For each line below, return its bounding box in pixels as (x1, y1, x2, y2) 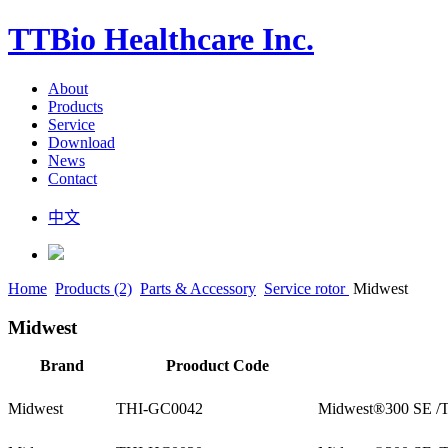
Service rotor (264, 279, 349, 297)
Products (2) (55, 279, 132, 297)
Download (48, 133, 115, 151)
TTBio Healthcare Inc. (8, 21, 314, 58)
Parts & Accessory (140, 279, 256, 297)
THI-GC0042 (116, 400, 203, 418)
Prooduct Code (165, 357, 269, 375)
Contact (48, 169, 97, 187)
